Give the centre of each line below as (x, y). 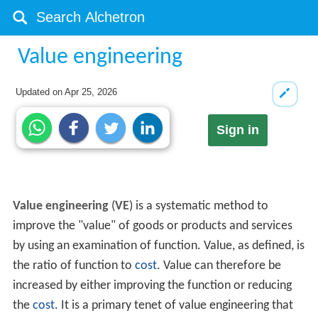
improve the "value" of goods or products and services (152, 226)
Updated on (40, 92)
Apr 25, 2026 (91, 92)
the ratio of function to (73, 266)
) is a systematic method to (198, 207)
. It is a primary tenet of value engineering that (174, 306)
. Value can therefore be (219, 266)
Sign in (237, 130)
